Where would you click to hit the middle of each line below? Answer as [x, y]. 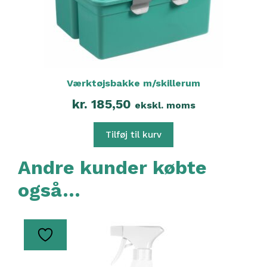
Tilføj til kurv [133, 134]
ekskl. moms [165, 105]
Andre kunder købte [112, 167]
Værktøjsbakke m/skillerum [133, 83]
